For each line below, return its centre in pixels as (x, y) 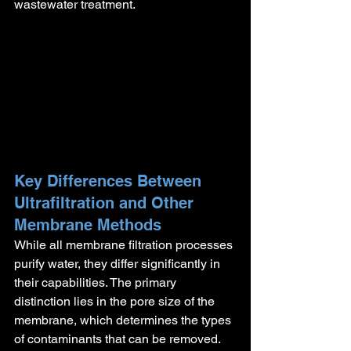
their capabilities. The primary (97, 282)
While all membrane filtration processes (125, 244)
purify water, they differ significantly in (119, 263)
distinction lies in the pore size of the (116, 301)
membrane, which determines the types (124, 320)
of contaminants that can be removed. (119, 338)
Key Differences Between (110, 181)
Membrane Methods (88, 224)
